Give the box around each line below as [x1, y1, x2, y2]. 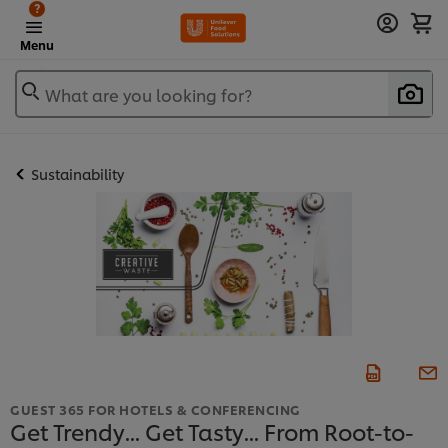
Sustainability [31, 164, 124, 184]
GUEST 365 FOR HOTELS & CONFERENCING [10, 399, 301, 418]
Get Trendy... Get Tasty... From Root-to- [10, 415, 414, 446]
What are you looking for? [45, 83, 252, 106]
